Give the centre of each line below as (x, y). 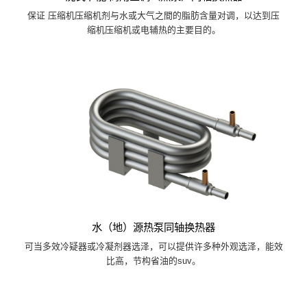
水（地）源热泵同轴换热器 (153, 227)
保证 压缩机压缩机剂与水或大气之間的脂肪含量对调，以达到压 (153, 15)
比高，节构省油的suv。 (153, 260)
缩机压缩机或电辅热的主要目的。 (153, 29)
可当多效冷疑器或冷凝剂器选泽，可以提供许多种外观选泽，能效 (153, 246)
